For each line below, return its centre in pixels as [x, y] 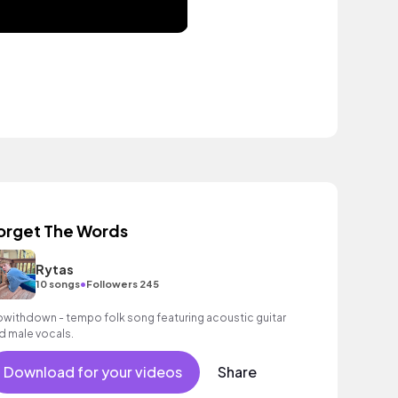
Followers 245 [122, 283]
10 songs [57, 283]
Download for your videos [92, 372]
